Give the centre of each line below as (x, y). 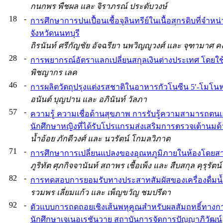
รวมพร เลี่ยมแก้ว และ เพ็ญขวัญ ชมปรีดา (101, 192)
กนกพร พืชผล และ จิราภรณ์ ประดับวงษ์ (99, 6)
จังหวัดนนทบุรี (55, 33)
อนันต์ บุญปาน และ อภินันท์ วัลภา (89, 99)
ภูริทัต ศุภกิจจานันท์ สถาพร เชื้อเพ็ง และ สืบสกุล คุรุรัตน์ (126, 165)
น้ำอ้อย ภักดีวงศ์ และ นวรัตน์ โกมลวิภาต (100, 138)
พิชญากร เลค (54, 72)
